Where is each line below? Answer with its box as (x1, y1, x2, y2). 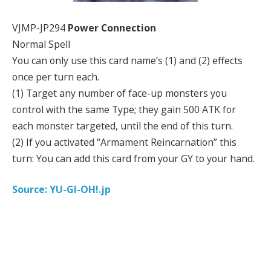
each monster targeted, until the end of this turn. (12, 119, 233, 132)
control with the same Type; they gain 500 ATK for (12, 102, 236, 116)
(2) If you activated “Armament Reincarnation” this (12, 135, 237, 149)
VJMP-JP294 (12, 21, 68, 34)
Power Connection (68, 21, 156, 34)
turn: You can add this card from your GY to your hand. (12, 151, 255, 165)
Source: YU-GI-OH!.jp (12, 183, 111, 197)
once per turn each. (12, 70, 99, 83)
